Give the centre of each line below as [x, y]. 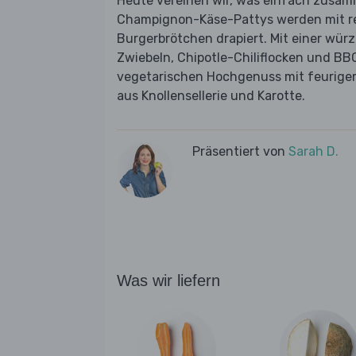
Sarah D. [313, 152]
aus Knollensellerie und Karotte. [211, 96]
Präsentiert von [240, 152]
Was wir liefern [168, 281]
